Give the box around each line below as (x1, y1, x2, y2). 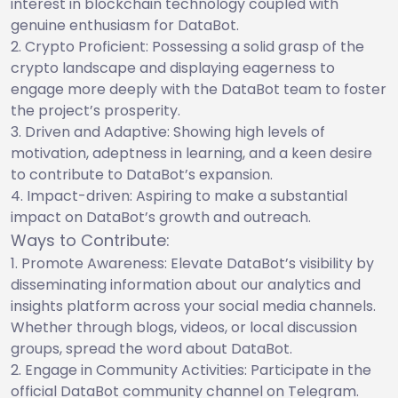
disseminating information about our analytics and (11, 274, 361, 295)
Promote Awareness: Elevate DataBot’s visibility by (21, 252, 374, 274)
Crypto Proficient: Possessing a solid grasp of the (25, 36, 364, 57)
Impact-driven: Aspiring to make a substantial (27, 185, 347, 206)
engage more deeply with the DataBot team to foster (11, 78, 386, 99)
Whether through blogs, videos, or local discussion (11, 316, 357, 338)
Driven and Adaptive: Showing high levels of (25, 121, 325, 142)
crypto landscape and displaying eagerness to (11, 57, 335, 78)
